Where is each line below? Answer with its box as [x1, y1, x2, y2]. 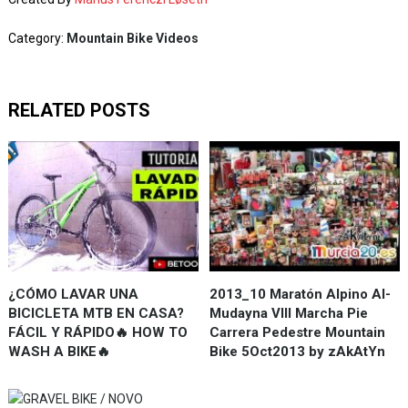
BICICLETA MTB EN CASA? [7, 304, 184, 321]
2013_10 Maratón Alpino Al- [209, 285, 392, 302]
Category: [7, 31, 66, 46]
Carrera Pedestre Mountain [209, 323, 386, 341]
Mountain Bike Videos [66, 31, 199, 46]
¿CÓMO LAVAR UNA [7, 285, 138, 302]
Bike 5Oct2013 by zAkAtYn [209, 342, 386, 360]
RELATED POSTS [7, 99, 150, 121]
